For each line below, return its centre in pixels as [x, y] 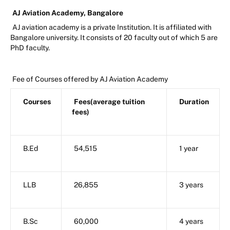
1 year [189, 148]
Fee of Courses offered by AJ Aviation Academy [90, 79]
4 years [191, 221]
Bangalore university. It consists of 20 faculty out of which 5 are [114, 37]
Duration [194, 101]
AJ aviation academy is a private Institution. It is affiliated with [112, 27]
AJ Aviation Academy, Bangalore [68, 13]
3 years [191, 185]
